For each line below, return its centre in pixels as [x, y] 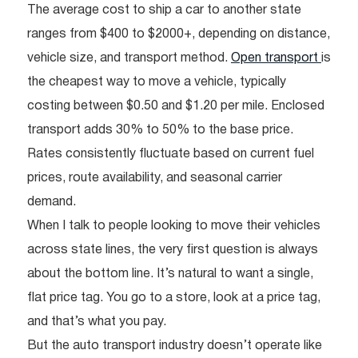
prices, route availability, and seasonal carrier [155, 178]
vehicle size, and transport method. [129, 58]
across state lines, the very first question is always [173, 250]
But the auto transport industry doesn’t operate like [175, 346]
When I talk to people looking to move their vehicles [174, 226]
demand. [52, 202]
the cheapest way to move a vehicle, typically [157, 82]
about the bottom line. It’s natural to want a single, [170, 274]
